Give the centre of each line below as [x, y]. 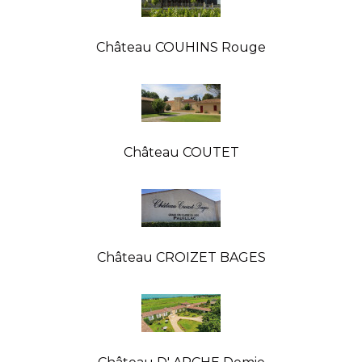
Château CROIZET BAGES [181, 257]
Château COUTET [181, 152]
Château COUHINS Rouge [181, 47]
